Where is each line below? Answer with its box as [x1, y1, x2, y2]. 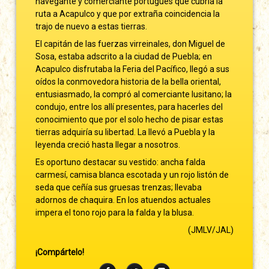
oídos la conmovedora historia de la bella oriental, [35, 76, 222, 86]
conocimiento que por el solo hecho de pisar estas [35, 114, 224, 124]
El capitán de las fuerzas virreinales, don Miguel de [35, 38, 226, 49]
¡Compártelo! [35, 247, 85, 257]
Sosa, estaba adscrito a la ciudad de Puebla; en [35, 51, 213, 61]
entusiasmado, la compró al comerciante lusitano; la [35, 89, 232, 99]
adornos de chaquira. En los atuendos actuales [35, 195, 211, 205]
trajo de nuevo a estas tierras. [35, 21, 148, 31]
